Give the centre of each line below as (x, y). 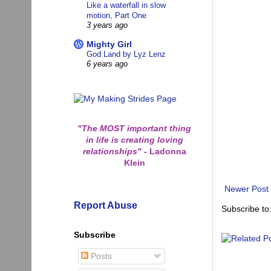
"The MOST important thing (134, 128)
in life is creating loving (134, 139)
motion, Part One (116, 16)
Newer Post (247, 188)
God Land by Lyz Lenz (126, 54)
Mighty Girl (109, 44)
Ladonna (166, 151)
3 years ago (107, 26)
